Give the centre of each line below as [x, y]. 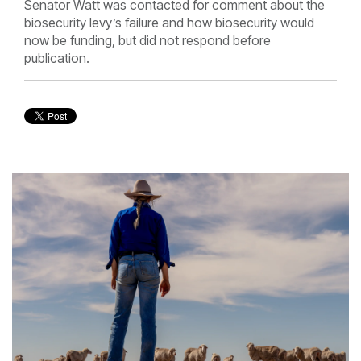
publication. [57, 58]
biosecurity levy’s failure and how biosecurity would [169, 22]
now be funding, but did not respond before [147, 40]
